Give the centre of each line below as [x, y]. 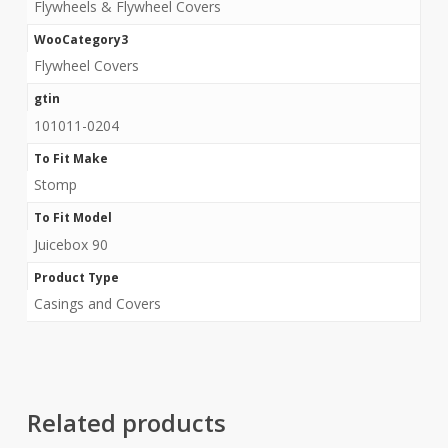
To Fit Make [70, 158]
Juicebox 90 [70, 244]
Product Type [76, 277]
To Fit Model [72, 217]
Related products [126, 422]
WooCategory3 [80, 39]
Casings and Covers [97, 303]
